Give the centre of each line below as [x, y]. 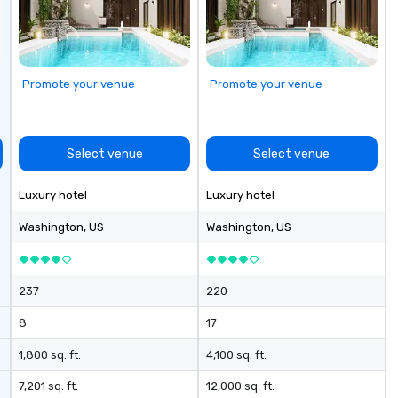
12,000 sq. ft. [240, 386]
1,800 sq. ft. [50, 355]
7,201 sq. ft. [49, 386]
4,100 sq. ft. [236, 355]
